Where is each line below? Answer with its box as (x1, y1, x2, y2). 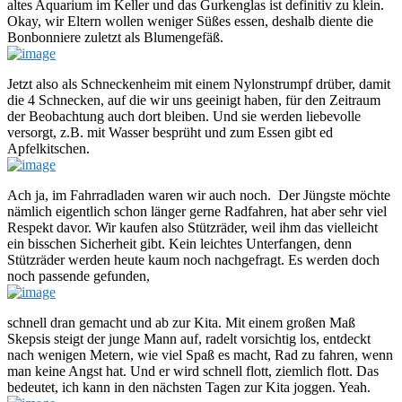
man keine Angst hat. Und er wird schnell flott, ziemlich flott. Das (7, 363, 379, 379)
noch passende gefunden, (7, 267, 150, 284)
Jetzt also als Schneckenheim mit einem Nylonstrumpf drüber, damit (7, 75, 390, 92)
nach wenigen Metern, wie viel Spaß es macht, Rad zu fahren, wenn (7, 346, 393, 363)
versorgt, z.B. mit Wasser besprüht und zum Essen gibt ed (7, 124, 333, 140)
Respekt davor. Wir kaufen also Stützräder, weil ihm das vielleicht (7, 219, 378, 235)
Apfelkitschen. (7, 140, 90, 156)
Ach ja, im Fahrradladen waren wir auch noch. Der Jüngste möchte (7, 187, 390, 203)
